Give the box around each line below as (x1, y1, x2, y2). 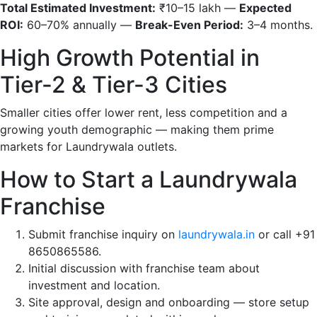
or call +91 (258, 227, 315, 241)
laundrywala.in (178, 227, 255, 241)
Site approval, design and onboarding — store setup (28, 295, 309, 309)
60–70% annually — (23, 18, 132, 32)
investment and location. (28, 278, 160, 292)
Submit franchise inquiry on (28, 227, 175, 241)
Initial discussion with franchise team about (28, 261, 260, 275)
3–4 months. (243, 18, 313, 32)
